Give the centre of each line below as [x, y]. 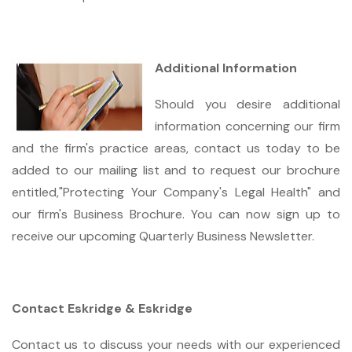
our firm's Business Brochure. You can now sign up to [176, 214]
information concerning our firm [247, 126]
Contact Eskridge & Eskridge [102, 308]
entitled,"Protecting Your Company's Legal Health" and [176, 192]
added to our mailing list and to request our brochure [176, 170]
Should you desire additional [247, 104]
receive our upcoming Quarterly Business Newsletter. [163, 236]
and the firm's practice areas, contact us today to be [176, 148]
